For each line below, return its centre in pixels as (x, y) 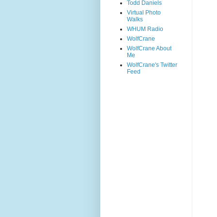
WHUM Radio (145, 29)
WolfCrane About (149, 49)
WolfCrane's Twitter (152, 65)
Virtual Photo (144, 13)
